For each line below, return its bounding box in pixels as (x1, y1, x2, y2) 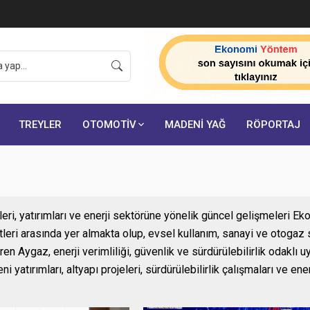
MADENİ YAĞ (165, 118, 226, 131)
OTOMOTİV (82, 118, 136, 131)
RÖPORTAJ (246, 118, 300, 131)
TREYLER (19, 118, 62, 131)
